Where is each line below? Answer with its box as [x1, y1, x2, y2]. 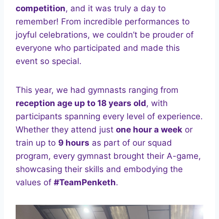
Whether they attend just [16, 125, 116, 135]
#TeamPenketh [54, 177, 116, 188]
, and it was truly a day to [66, 3, 166, 14]
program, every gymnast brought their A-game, [16, 151, 201, 161]
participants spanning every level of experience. [16, 111, 203, 122]
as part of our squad [89, 138, 172, 148]
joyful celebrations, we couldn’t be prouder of [16, 30, 194, 40]
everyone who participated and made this [16, 43, 180, 53]
